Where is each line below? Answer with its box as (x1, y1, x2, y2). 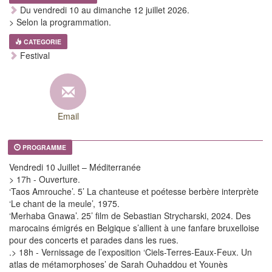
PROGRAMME (22, 143, 66, 152)
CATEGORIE (24, 37, 61, 47)
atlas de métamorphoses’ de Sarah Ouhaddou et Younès (9, 258, 228, 271)
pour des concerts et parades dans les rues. (9, 234, 178, 246)
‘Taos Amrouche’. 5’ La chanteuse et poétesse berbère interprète (9, 185, 259, 198)
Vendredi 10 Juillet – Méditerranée (9, 161, 141, 174)
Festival (18, 49, 50, 62)
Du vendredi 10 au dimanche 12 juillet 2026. (18, 4, 189, 16)
